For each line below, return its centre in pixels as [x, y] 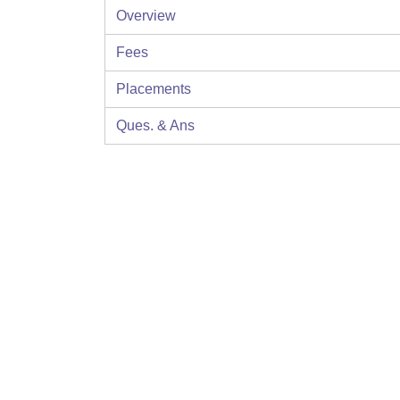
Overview [146, 16]
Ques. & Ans [155, 126]
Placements [154, 89]
